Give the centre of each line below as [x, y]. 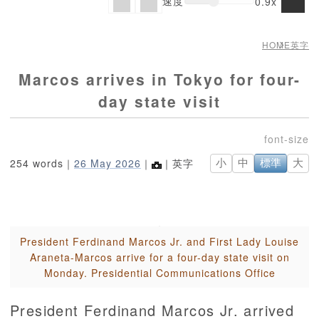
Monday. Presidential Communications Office [159, 273]
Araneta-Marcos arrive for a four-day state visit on [159, 257]
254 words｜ [42, 163]
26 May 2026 [108, 163]
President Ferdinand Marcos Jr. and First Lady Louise [159, 242]
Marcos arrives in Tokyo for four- [159, 79]
